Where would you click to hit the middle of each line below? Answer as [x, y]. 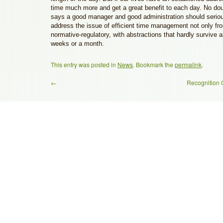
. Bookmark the [154, 64]
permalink [188, 64]
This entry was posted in [84, 64]
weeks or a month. [77, 44]
